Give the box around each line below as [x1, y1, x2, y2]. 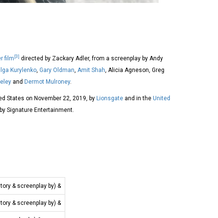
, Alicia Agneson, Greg [105, 66, 164, 73]
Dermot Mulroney [24, 78, 70, 85]
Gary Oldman [39, 66, 74, 73]
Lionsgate [96, 94, 123, 102]
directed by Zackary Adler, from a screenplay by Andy [19, 54, 163, 62]
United [153, 94, 170, 102]
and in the [123, 94, 153, 102]
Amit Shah [77, 66, 105, 73]
